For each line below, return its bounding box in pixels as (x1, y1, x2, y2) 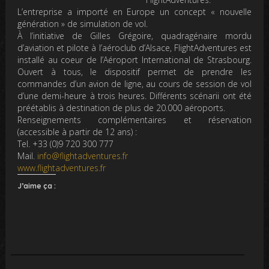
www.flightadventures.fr (17, 162, 106, 174)
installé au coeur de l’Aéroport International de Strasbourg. (17, 54, 252, 65)
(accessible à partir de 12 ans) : (17, 126, 138, 138)
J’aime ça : (17, 181, 56, 190)
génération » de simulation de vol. (17, 18, 148, 29)
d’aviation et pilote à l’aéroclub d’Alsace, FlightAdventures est (17, 42, 252, 53)
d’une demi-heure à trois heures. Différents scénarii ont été (17, 90, 252, 101)
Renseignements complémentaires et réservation (17, 114, 252, 125)
